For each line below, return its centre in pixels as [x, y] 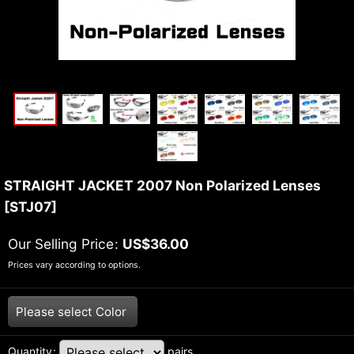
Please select [54, 312]
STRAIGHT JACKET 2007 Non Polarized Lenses [162, 186]
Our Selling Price [61, 244]
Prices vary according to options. [74, 265]
